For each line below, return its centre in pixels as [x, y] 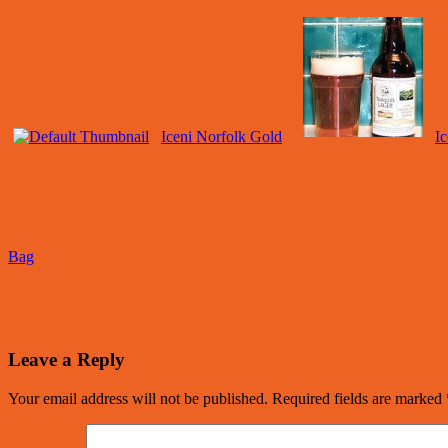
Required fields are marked [359, 398]
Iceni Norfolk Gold [221, 137]
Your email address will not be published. [138, 398]
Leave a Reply [66, 359]
